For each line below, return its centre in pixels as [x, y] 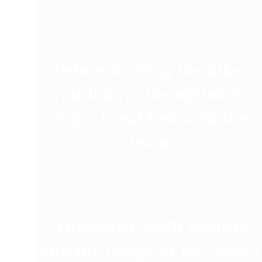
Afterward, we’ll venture [152, 227]
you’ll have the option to [152, 94]
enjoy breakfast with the [152, 118]
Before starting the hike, [152, 70]
